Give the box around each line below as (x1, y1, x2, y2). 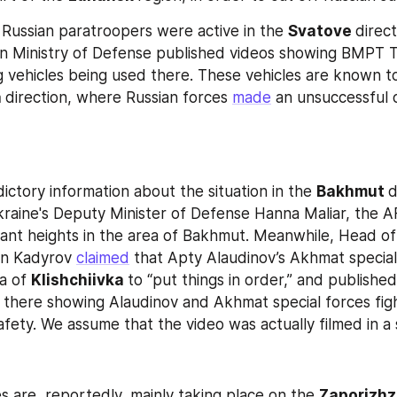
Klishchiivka (31, 270, 128, 289)
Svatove (288, 22, 355, 41)
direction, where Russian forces (5, 89, 232, 107)
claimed (76, 248, 129, 267)
